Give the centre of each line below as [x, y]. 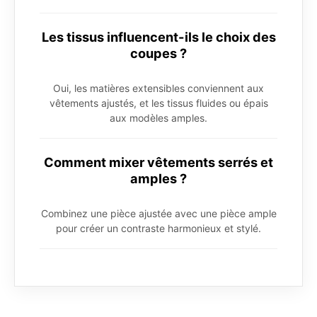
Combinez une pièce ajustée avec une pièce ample [158, 214]
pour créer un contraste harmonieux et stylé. [158, 229]
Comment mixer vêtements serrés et [158, 162]
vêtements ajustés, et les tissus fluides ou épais [158, 103]
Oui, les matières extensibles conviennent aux [158, 88]
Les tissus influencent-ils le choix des [158, 37]
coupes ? [158, 53]
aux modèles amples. [158, 118]
